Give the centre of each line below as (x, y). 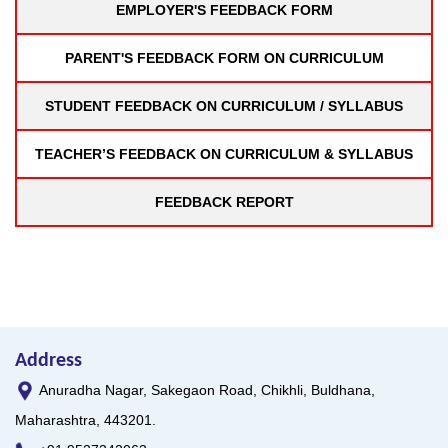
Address (48, 360)
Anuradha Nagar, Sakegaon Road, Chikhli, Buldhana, (207, 389)
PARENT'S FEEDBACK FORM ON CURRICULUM (224, 57)
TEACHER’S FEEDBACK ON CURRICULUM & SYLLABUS (224, 153)
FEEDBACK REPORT (224, 201)
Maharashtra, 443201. (85, 419)
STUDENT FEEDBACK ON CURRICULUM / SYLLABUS (224, 105)
